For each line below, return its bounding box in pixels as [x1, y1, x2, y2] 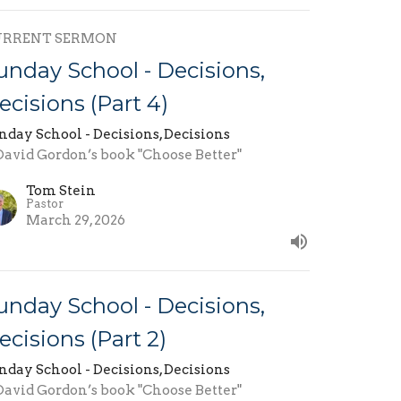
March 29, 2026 [26, 212, 126, 229]
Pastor [26, 197, 64, 211]
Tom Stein [26, 183, 97, 200]
